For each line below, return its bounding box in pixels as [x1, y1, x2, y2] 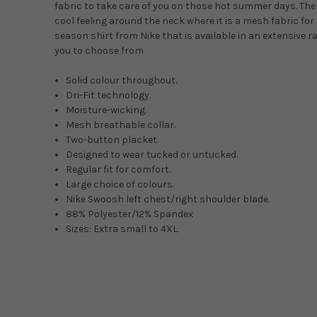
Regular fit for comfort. [66, 163, 171, 176]
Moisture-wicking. [66, 104, 147, 117]
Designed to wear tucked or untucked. [66, 149, 238, 161]
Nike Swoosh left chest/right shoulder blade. [66, 193, 270, 206]
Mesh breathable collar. [66, 119, 176, 132]
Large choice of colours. [66, 178, 175, 191]
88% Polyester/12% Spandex [66, 208, 194, 221]
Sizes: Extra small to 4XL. [66, 223, 182, 236]
